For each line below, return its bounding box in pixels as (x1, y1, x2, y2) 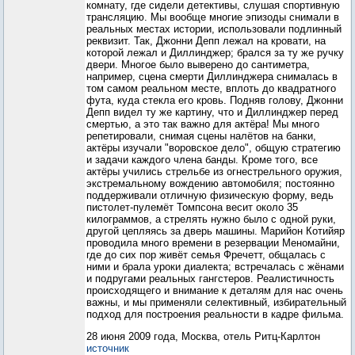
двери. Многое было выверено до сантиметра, (86, 59, 310, 71)
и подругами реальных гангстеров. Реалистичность (86, 273, 334, 284)
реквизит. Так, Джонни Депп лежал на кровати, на (86, 35, 326, 47)
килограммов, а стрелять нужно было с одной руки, (86, 213, 336, 225)
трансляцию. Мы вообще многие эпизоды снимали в (86, 11, 339, 23)
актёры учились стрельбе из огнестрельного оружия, (86, 166, 342, 177)
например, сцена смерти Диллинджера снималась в (86, 71, 338, 82)
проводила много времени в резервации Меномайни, (86, 237, 340, 249)
